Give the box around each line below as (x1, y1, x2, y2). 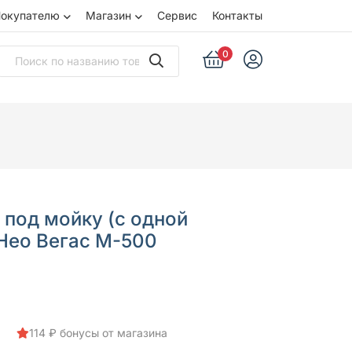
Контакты (212, 9, 262, 22)
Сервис (157, 9, 197, 22)
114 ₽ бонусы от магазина (28, 326, 167, 339)
